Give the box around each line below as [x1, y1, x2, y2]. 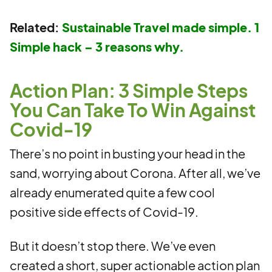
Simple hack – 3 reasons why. [10, 39, 184, 54]
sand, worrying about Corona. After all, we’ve [10, 165, 260, 180]
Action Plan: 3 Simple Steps [10, 79, 248, 102]
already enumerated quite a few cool [10, 185, 215, 200]
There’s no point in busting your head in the [10, 146, 245, 161]
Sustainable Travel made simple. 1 [62, 19, 259, 35]
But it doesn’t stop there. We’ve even [10, 238, 216, 253]
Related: [10, 19, 62, 35]
